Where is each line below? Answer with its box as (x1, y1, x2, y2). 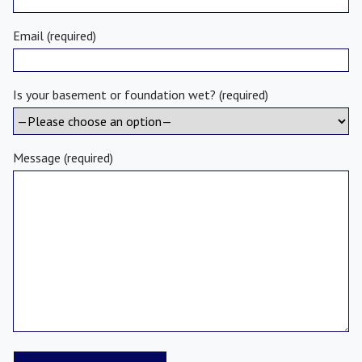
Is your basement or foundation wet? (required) (13, 86, 268, 103)
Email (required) (13, 27, 96, 44)
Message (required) (13, 149, 113, 166)
